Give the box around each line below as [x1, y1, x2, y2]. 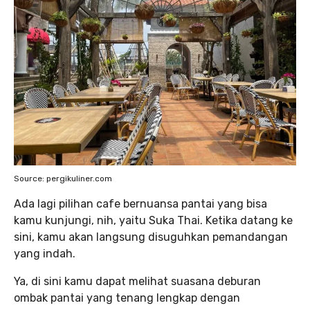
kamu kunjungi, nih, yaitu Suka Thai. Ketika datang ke [14, 214, 293, 228]
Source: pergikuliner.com [14, 174, 112, 184]
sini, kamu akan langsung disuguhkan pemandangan [14, 230, 288, 244]
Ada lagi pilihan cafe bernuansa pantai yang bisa [14, 197, 267, 211]
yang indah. [14, 247, 75, 261]
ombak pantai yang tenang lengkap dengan [14, 291, 240, 305]
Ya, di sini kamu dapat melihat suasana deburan [14, 275, 261, 289]
